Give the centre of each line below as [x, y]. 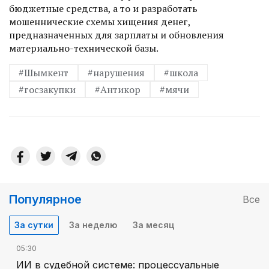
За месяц [153, 225]
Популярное [45, 199]
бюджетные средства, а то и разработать [103, 8]
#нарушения [116, 72]
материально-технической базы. [84, 48]
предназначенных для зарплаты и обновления [116, 35]
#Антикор [118, 89]
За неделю [93, 225]
